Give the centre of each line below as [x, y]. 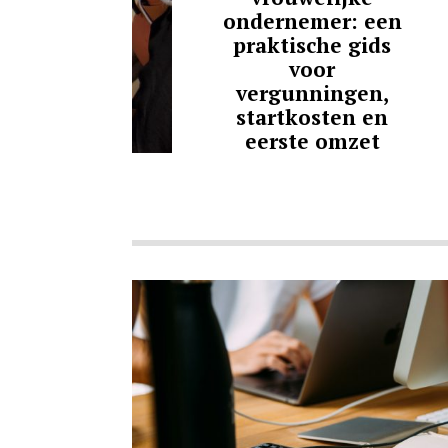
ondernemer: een [312, 20]
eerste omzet [312, 140]
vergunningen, [312, 92]
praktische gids [312, 44]
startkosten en [312, 116]
